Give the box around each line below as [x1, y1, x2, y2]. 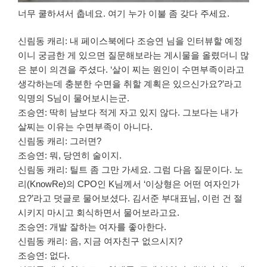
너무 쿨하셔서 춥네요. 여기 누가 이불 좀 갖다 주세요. [18, 8, 229, 18]
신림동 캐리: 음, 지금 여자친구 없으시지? [18, 236, 182, 247]
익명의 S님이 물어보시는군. [18, 93, 129, 104]
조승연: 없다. [18, 250, 70, 261]
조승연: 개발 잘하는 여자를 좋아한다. [18, 222, 166, 232]
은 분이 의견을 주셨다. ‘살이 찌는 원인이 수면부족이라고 [18, 64, 244, 75]
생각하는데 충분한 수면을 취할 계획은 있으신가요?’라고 [18, 79, 242, 89]
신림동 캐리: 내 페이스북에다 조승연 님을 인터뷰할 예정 [18, 36, 243, 46]
